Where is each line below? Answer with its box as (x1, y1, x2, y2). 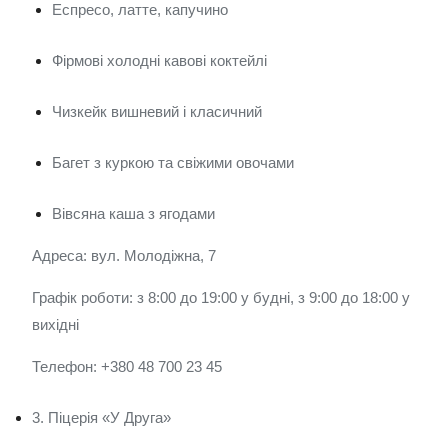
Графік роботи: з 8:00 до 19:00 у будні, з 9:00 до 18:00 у (32, 289, 410, 306)
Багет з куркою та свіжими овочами (52, 154, 294, 171)
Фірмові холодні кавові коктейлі (52, 52, 267, 69)
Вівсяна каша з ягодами (52, 205, 215, 222)
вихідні (32, 316, 79, 333)
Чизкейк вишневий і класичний (52, 103, 262, 120)
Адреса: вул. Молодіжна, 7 (32, 247, 216, 264)
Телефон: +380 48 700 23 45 (32, 358, 222, 375)
